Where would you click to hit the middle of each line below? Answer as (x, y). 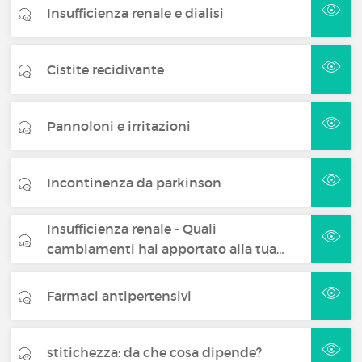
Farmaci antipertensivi (120, 295)
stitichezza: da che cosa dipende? (155, 352)
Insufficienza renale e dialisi (136, 13)
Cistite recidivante (106, 69)
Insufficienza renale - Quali (132, 229)
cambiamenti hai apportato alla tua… (166, 249)
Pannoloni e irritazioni (119, 126)
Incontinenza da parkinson (135, 182)
